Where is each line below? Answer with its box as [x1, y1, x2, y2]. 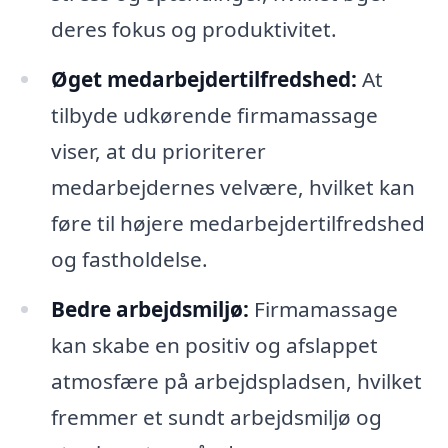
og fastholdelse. [50, 245, 208, 274]
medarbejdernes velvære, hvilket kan [50, 173, 415, 202]
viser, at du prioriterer [50, 137, 266, 166]
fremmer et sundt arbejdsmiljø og [50, 403, 382, 432]
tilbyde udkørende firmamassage [50, 101, 378, 130]
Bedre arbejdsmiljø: [50, 295, 249, 324]
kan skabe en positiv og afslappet [50, 331, 378, 360]
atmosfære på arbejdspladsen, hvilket [50, 367, 422, 396]
